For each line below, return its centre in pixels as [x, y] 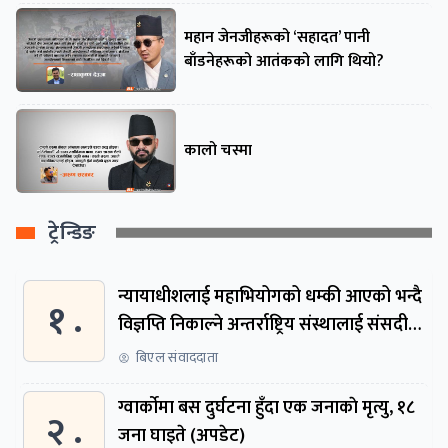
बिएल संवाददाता [177, 357]
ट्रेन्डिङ [72, 232]
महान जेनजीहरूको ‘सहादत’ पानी [277, 37]
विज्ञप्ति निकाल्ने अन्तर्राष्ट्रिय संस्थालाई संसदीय [268, 324]
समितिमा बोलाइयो [179, 352]
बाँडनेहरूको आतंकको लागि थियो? [284, 61]
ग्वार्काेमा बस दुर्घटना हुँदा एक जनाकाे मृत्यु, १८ [266, 407]
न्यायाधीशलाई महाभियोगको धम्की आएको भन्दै [270, 296]
